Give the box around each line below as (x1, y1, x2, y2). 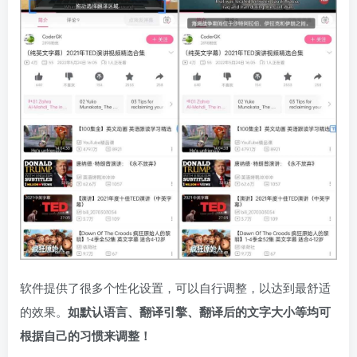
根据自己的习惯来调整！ (20, 327, 151, 345)
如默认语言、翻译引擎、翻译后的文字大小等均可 (68, 303, 331, 321)
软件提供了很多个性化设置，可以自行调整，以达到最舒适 (20, 279, 331, 296)
